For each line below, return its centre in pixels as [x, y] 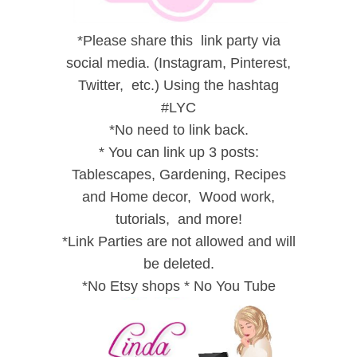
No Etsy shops [135, 286]
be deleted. [178, 264]
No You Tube [234, 286]
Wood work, [233, 197]
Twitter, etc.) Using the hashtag [178, 86]
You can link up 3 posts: [181, 153]
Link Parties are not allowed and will [181, 242]
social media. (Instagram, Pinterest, [178, 63]
